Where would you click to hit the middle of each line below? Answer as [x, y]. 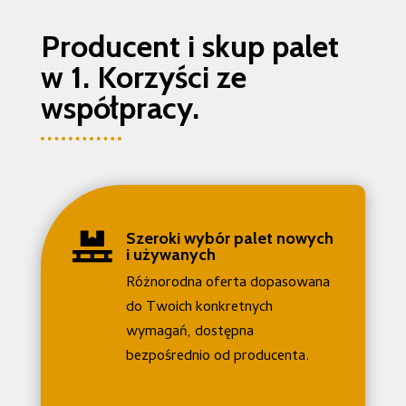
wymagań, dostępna [189, 332]
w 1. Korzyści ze [143, 77]
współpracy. [120, 107]
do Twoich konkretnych [199, 308]
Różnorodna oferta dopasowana [227, 283]
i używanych [170, 254]
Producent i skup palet [189, 46]
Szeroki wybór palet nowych [229, 238]
